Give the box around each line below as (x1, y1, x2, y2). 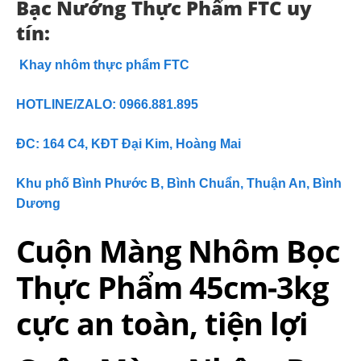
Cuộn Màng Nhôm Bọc (16, 230, 340, 272)
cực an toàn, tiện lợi (16, 302, 308, 345)
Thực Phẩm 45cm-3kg (16, 266, 328, 309)
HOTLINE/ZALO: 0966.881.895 (16, 98, 198, 112)
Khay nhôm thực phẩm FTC (19, 58, 189, 73)
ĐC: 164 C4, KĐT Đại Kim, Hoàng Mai (16, 137, 241, 151)
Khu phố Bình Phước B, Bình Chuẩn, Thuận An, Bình (16, 176, 342, 191)
